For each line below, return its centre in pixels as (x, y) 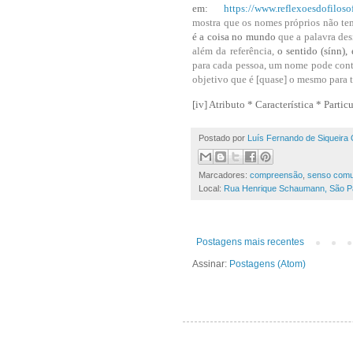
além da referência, (235, 51)
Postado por (223, 137)
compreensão (276, 175)
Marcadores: (224, 175)
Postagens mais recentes (250, 242)
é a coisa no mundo (234, 37)
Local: (211, 188)
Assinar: (211, 264)
